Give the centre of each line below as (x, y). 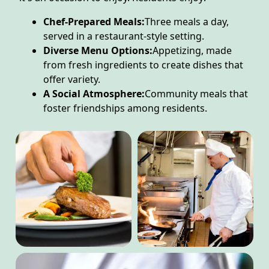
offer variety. (72, 79)
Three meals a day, (187, 21)
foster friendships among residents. (125, 108)
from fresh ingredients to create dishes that (143, 65)
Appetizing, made (192, 50)
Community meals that (196, 93)
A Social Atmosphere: (94, 93)
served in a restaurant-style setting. (124, 36)
